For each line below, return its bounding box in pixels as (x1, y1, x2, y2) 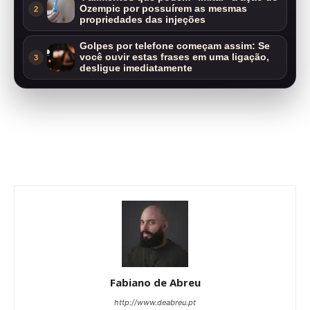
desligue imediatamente (80, 63, 192, 74)
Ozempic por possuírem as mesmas (80, 3, 247, 15)
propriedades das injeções (80, 15, 206, 26)
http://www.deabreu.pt (114, 298, 196, 308)
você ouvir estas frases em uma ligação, (80, 52, 269, 63)
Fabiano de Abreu (109, 275, 201, 290)
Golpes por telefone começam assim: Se (80, 41, 270, 52)
